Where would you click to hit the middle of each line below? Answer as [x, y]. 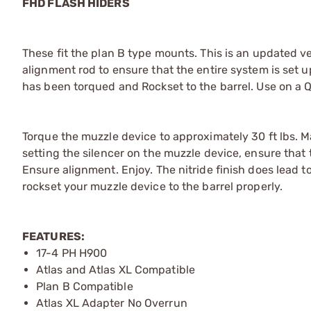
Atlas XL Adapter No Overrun [112, 303]
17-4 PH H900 [72, 253]
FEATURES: [53, 236]
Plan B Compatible [85, 286]
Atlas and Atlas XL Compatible [116, 269]
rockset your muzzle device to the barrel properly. [153, 186]
